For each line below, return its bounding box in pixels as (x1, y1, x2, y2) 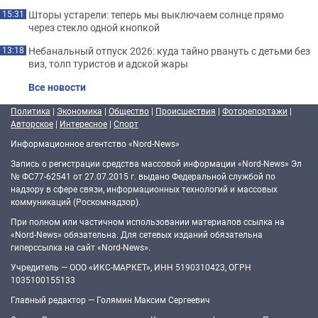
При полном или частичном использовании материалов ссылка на (11, 216, 285, 227)
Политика (11, 105, 50, 116)
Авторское (11, 118, 53, 129)
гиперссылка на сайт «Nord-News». (11, 241, 150, 253)
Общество (109, 105, 149, 116)
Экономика (57, 105, 102, 116)
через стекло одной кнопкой (28, 21, 160, 34)
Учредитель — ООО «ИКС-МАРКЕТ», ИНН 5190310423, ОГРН (11, 261, 251, 273)
